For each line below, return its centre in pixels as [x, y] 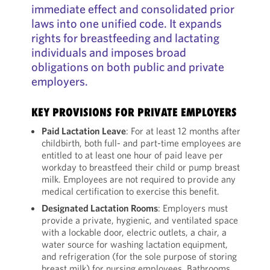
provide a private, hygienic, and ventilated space [140, 220]
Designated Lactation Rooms [99, 208]
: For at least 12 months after [183, 131]
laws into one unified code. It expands [126, 23]
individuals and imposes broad [108, 52]
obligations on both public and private [127, 67]
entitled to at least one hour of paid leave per [132, 155]
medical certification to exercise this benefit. [130, 191]
